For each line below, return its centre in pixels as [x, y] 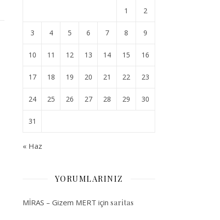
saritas [122, 203]
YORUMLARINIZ [89, 179]
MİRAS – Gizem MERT [59, 202]
